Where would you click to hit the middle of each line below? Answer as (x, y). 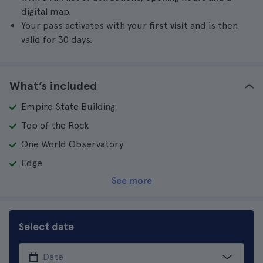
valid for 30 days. (57, 40)
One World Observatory (72, 144)
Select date (46, 226)
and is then (213, 26)
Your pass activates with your (85, 26)
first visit (168, 26)
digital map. (46, 11)
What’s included (53, 86)
